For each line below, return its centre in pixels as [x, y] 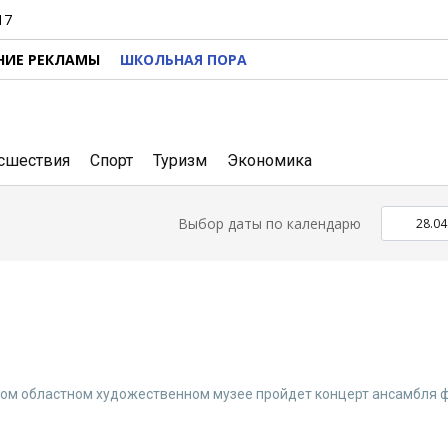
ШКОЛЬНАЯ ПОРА [184, 59]
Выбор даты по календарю [269, 223]
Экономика [269, 160]
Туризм [180, 160]
